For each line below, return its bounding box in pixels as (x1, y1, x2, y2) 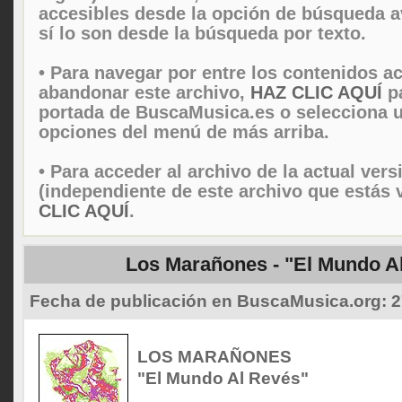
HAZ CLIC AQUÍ (250, 83, 382, 102)
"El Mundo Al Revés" (137, 369, 309, 388)
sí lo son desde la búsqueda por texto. (39, 23, 366, 43)
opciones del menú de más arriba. (39, 122, 329, 142)
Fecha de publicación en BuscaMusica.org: (30, 292, 391, 310)
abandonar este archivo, (39, 83, 250, 102)
